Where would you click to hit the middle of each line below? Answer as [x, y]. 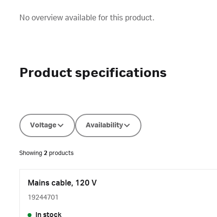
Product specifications [93, 73]
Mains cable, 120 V [62, 183]
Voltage [43, 125]
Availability [104, 125]
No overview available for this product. [87, 18]
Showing [31, 153]
